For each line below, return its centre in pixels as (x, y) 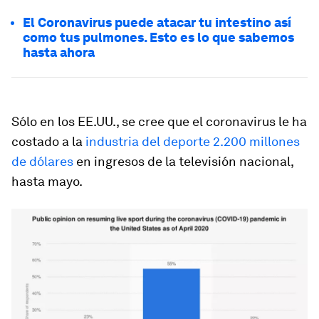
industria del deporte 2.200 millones (193, 141)
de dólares (42, 161)
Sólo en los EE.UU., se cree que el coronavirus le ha (159, 121)
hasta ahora (59, 52)
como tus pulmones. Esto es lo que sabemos (158, 37)
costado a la (48, 141)
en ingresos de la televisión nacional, (183, 161)
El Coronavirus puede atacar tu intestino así (157, 22)
